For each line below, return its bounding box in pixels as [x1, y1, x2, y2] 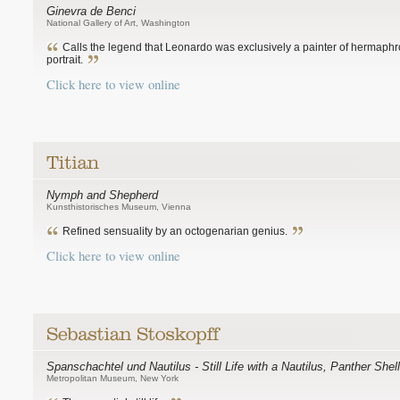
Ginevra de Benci [46, 4, 136, 18]
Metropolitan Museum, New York [46, 373, 179, 383]
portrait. [46, 54, 83, 66]
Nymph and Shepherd [46, 188, 158, 202]
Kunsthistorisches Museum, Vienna [46, 202, 191, 212]
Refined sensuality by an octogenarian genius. [62, 225, 287, 237]
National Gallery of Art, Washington [46, 18, 190, 28]
